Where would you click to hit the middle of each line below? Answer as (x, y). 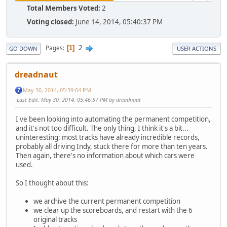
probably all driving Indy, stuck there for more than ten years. (112, 146)
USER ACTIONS (197, 48)
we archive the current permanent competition (107, 201)
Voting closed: (50, 22)
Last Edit (27, 100)
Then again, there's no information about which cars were (105, 155)
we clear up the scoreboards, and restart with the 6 (113, 210)
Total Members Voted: (64, 8)
